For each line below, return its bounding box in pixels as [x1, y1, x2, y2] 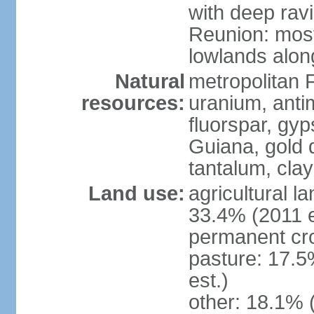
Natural [114, 70, 185, 93]
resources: [81, 92, 185, 114]
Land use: [88, 182, 185, 205]
